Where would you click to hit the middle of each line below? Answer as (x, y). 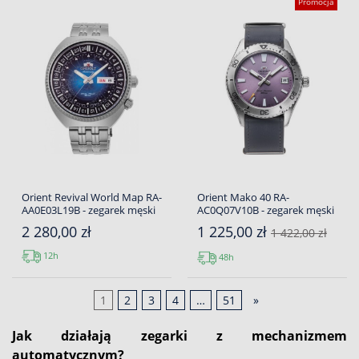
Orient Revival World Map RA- (92, 198)
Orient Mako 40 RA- (243, 198)
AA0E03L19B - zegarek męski (89, 210)
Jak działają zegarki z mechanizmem (179, 335)
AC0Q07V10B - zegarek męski (266, 210)
